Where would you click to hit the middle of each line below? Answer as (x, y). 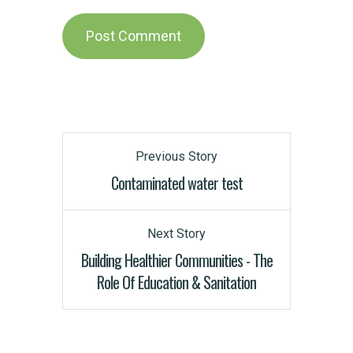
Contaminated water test (176, 183)
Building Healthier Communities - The (176, 260)
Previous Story (176, 157)
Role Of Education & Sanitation (176, 282)
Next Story (176, 234)
